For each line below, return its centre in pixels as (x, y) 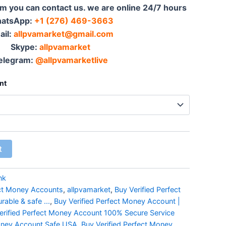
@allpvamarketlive (72, 60)
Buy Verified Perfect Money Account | (117, 201)
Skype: (25, 47)
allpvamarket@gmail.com (63, 34)
